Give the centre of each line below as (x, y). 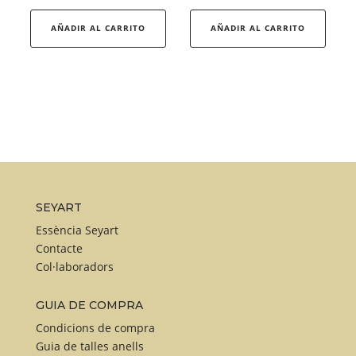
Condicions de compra (95, 328)
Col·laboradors (74, 267)
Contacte (59, 249)
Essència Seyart (77, 230)
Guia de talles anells (89, 346)
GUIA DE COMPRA (89, 306)
